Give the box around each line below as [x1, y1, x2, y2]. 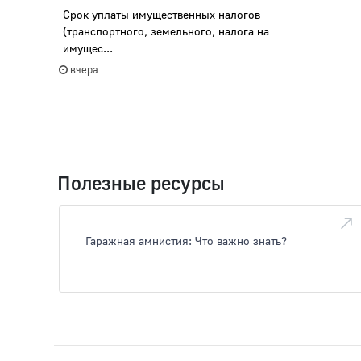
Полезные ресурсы [57, 171, 225, 195]
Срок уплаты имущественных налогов [62, 7, 260, 22]
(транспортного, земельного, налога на [62, 24, 269, 39]
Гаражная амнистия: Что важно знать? [85, 233, 287, 247]
